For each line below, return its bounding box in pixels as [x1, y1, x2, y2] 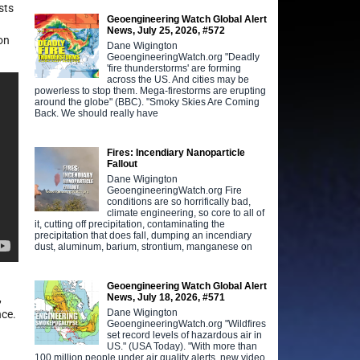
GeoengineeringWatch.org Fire [107, 184, 243, 196]
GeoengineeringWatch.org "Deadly [107, 51, 260, 63]
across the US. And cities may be [107, 73, 250, 85]
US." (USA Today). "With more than [107, 340, 258, 352]
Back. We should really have [35, 107, 159, 119]
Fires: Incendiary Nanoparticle [107, 146, 246, 158]
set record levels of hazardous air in [107, 329, 263, 341]
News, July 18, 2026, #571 [107, 291, 226, 303]
